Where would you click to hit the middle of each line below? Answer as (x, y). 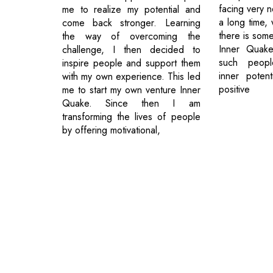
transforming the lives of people (131, 116)
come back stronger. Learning (131, 23)
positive (234, 90)
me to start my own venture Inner (131, 90)
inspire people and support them (131, 63)
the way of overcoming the (131, 36)
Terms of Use (224, 265)
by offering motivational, (111, 130)
